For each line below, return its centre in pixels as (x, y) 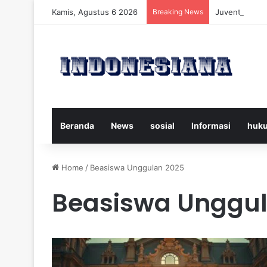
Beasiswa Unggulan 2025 (137, 167)
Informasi (211, 125)
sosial (162, 125)
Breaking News (178, 12)
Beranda (77, 125)
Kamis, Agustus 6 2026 (95, 12)
